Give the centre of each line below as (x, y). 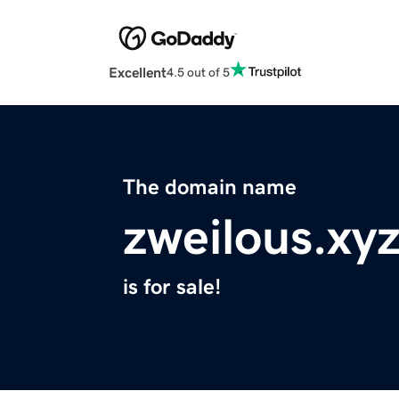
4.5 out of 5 (198, 72)
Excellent (138, 73)
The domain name (210, 187)
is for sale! (172, 287)
